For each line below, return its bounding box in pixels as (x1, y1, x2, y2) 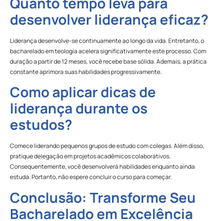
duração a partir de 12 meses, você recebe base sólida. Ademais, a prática (10, 57, 207, 66)
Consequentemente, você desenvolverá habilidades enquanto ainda (10, 162, 195, 171)
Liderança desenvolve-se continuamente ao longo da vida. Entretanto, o (10, 37, 204, 45)
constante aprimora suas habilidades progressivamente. (10, 68, 162, 76)
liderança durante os (10, 99, 147, 118)
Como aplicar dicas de (10, 82, 156, 102)
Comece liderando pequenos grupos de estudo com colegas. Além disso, (10, 142, 204, 150)
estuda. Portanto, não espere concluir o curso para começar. (10, 173, 172, 182)
